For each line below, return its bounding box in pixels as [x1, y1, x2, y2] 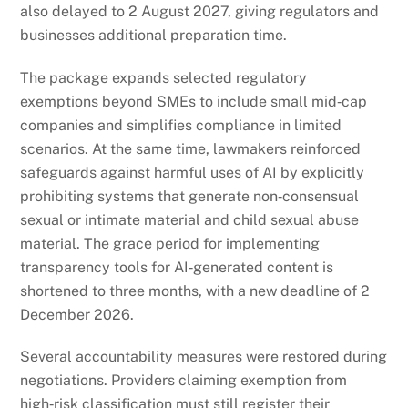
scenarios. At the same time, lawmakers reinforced [20, 139, 362, 158]
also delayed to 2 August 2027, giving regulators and [20, 2, 380, 20]
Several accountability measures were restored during [20, 348, 388, 366]
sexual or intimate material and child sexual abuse [20, 210, 360, 229]
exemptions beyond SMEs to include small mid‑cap [20, 92, 368, 110]
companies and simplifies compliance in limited [20, 116, 342, 134]
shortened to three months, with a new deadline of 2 [20, 281, 371, 300]
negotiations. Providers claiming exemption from [20, 372, 348, 390]
